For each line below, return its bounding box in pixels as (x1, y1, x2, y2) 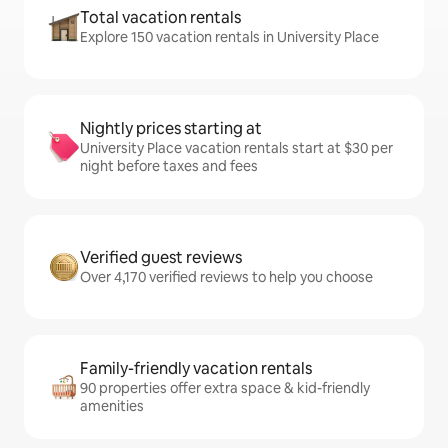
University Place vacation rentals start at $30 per (80, 139, 393, 158)
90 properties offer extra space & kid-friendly (80, 379, 370, 398)
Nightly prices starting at (80, 118, 262, 140)
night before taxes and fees (80, 157, 258, 176)
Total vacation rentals (80, 7, 241, 29)
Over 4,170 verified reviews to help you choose (80, 268, 373, 287)
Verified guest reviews (80, 247, 242, 269)
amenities (80, 397, 144, 416)
